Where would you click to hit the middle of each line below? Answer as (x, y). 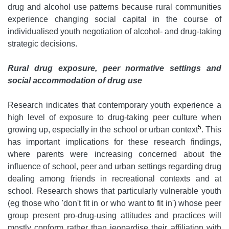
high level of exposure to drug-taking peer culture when (114, 118)
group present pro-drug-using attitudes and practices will (114, 216)
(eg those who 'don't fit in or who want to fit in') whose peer (114, 203)
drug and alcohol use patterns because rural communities (114, 7)
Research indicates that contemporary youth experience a (114, 105)
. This (211, 130)
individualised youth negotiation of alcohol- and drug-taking (114, 32)
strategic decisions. (42, 44)
